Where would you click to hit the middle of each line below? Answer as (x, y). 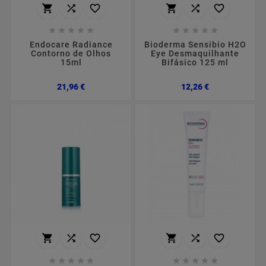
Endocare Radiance (71, 45)
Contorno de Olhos (71, 54)
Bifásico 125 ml (195, 63)
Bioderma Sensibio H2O (195, 45)
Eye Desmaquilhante (195, 54)
